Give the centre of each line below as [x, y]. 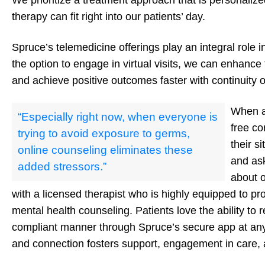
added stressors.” [62, 167]
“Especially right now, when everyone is [118, 117]
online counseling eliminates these [105, 150]
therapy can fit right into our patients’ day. [109, 17]
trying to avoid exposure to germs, [104, 134]
